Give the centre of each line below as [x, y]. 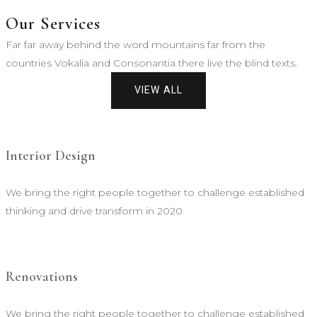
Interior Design [51, 155]
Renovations [42, 276]
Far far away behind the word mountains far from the [136, 45]
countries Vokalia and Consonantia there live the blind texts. [151, 63]
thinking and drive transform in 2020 [94, 211]
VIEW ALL [158, 90]
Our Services [53, 24]
